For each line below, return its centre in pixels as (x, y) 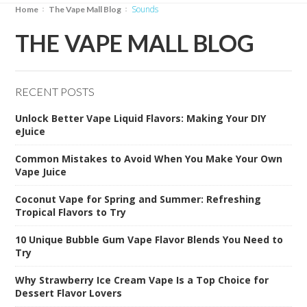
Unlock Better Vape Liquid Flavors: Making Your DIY (141, 118)
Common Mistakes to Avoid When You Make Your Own (149, 158)
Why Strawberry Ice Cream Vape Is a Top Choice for (142, 280)
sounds (148, 9)
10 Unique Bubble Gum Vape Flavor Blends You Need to (149, 239)
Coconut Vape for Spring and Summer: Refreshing (138, 199)
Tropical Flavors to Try (71, 212)
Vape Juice (41, 171)
